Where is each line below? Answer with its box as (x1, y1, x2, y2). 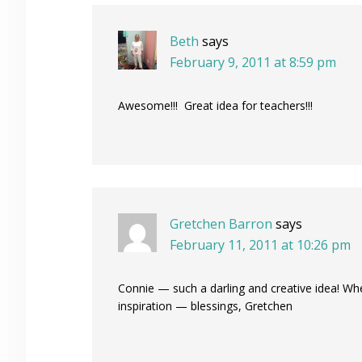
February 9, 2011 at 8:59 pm (170, 53, 336, 72)
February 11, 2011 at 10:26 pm (170, 236, 351, 255)
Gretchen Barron (170, 215, 272, 234)
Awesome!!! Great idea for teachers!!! (118, 98, 313, 114)
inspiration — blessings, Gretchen (118, 298, 293, 314)
